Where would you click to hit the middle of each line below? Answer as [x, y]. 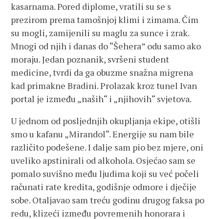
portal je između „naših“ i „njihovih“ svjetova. [101, 99]
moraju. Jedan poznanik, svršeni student [90, 59]
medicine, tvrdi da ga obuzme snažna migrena [102, 72]
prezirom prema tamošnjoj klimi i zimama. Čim [105, 20]
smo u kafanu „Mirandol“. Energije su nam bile [103, 134]
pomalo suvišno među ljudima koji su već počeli [105, 174]
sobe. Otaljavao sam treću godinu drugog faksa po [108, 200]
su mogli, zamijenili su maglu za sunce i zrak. [100, 33]
